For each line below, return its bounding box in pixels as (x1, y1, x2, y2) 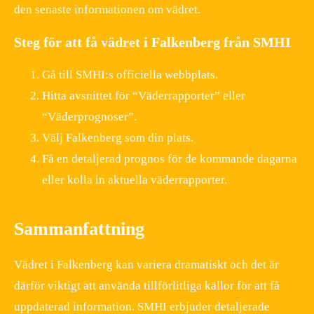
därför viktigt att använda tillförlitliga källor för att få (14, 279, 280, 293)
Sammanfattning (14, 219, 144, 240)
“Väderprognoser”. (42, 110, 137, 124)
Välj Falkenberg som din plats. (42, 131, 193, 145)
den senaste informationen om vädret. (14, 3, 200, 17)
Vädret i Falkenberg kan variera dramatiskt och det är (14, 258, 279, 272)
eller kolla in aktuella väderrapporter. (42, 173, 227, 187)
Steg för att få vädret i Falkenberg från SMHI (14, 34, 291, 50)
